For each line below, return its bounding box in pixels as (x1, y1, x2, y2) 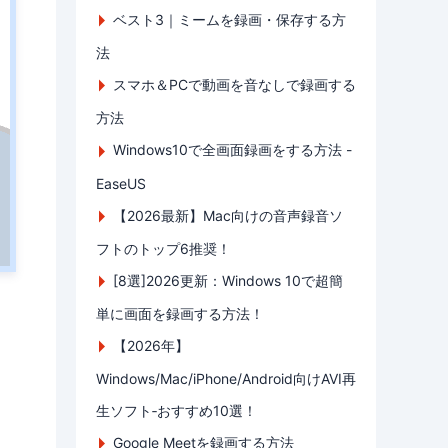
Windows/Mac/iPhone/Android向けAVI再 (96, 370, 356, 388)
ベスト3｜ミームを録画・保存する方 (113, 11, 346, 28)
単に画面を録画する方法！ (96, 304, 264, 322)
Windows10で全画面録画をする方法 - (113, 141, 352, 159)
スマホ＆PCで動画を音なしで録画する (113, 76, 356, 94)
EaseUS (96, 174, 146, 192)
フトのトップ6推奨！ (96, 239, 231, 257)
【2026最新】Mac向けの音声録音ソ (113, 206, 343, 224)
